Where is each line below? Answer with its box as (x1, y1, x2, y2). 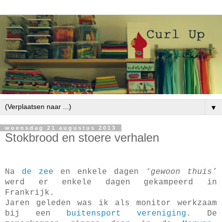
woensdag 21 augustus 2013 (5, 125, 116, 131)
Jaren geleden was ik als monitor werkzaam (5, 198, 217, 208)
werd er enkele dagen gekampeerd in (5, 177, 217, 187)
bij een (5, 209, 66, 218)
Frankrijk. (5, 188, 55, 197)
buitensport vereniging (66, 209, 186, 218)
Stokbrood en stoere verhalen (5, 131, 159, 145)
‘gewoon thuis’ (146, 167, 217, 176)
